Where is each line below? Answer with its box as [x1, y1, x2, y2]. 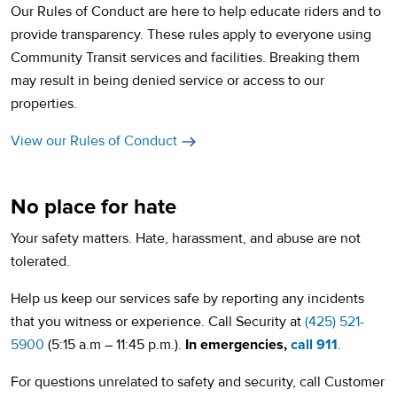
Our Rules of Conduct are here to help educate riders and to [11, 3, 381, 20]
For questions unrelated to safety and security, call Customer [11, 373, 385, 391]
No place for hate [11, 194, 176, 220]
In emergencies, [185, 336, 291, 354]
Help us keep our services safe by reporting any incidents [11, 290, 364, 307]
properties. [11, 95, 77, 113]
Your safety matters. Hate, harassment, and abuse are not [11, 230, 361, 247]
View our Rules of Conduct [11, 132, 177, 150]
